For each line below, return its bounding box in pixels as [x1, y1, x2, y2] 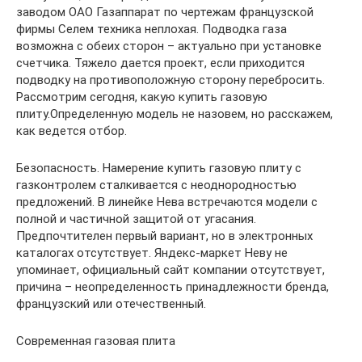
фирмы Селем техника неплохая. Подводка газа [16, 22, 287, 36]
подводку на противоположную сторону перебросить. [16, 73, 325, 87]
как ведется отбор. [16, 124, 127, 138]
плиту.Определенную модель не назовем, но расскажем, [16, 107, 333, 121]
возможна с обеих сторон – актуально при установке [16, 39, 322, 53]
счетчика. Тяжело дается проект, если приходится [16, 56, 305, 70]
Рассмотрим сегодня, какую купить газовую [16, 90, 267, 104]
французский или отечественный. [16, 297, 206, 311]
